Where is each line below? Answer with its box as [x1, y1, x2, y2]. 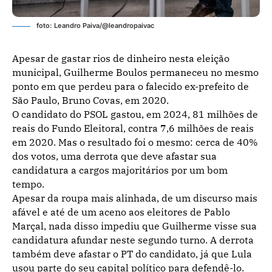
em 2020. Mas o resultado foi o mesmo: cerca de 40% [12, 136, 258, 148]
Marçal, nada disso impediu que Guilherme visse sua [12, 220, 257, 232]
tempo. [12, 178, 44, 190]
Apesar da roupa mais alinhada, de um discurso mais [12, 192, 257, 204]
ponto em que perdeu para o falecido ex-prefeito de [12, 80, 249, 92]
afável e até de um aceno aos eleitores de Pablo [12, 206, 230, 218]
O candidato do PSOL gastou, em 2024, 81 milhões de [12, 108, 258, 120]
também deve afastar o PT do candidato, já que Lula [12, 248, 252, 260]
